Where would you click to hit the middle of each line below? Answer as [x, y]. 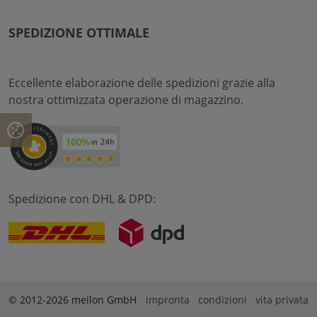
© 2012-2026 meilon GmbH [73, 299]
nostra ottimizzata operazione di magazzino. [126, 99]
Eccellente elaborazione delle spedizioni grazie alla [142, 82]
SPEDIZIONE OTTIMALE [79, 32]
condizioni [223, 299]
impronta [168, 299]
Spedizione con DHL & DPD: [82, 198]
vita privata [282, 299]
